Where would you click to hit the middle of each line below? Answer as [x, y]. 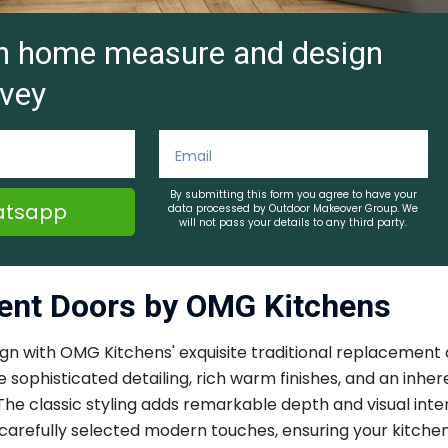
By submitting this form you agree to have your [293, 195]
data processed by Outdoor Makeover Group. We [293, 209]
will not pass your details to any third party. [293, 223]
